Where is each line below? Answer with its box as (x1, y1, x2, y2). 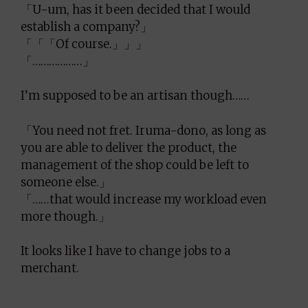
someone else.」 (21, 174, 111, 190)
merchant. (21, 261, 79, 276)
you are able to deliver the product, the (21, 140, 236, 155)
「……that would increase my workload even (21, 191, 267, 207)
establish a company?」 (21, 19, 152, 34)
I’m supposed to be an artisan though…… (21, 88, 250, 103)
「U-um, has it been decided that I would (21, 1, 250, 17)
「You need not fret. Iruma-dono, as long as (21, 122, 266, 138)
